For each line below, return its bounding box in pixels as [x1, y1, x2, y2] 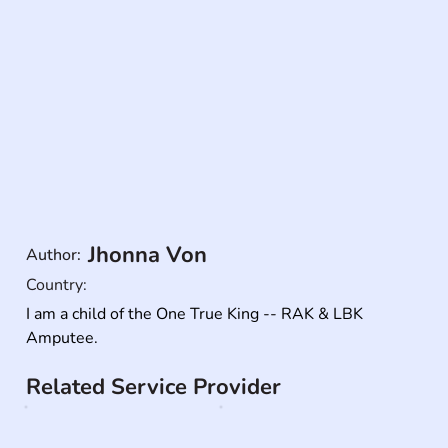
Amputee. [26, 326, 99, 349]
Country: [26, 274, 88, 297]
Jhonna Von [88, 239, 208, 270]
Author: [26, 243, 82, 266]
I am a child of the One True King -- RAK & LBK [26, 302, 364, 325]
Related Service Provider [26, 372, 282, 403]
